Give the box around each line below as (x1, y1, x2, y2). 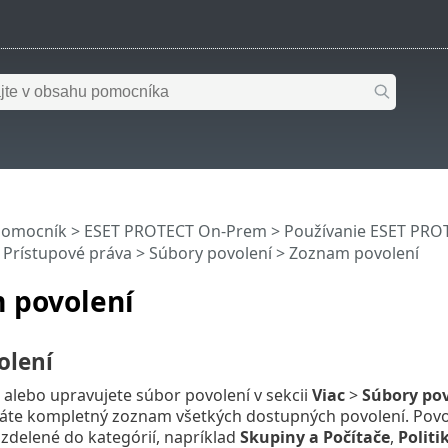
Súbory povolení (148, 242, 272, 265)
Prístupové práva (2, 242, 132, 265)
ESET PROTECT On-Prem (83, 220, 267, 243)
